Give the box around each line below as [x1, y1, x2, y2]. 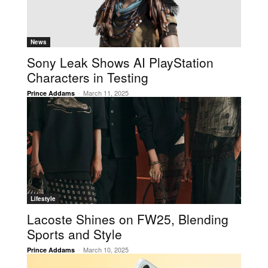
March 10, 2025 [83, 245, 129, 254]
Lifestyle [31, 194, 56, 203]
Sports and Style [27, 225, 122, 243]
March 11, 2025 [83, 88, 129, 98]
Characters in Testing [27, 68, 148, 86]
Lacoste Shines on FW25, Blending [27, 210, 229, 228]
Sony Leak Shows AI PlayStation [27, 53, 214, 71]
